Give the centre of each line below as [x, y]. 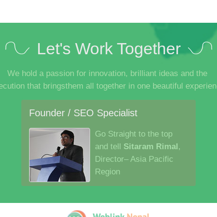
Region [108, 172]
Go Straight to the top [134, 134]
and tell [109, 147]
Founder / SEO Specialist [83, 113]
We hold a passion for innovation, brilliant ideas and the [108, 73]
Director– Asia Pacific [134, 159]
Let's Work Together [108, 48]
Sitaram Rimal [151, 147]
